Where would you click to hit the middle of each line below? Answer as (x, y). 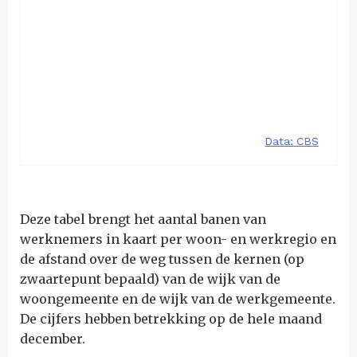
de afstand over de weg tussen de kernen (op (162, 259)
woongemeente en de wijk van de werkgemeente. (178, 299)
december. (53, 339)
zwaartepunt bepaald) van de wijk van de (150, 279)
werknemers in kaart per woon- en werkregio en (178, 239)
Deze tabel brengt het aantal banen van (143, 219)
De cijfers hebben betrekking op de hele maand (171, 319)
